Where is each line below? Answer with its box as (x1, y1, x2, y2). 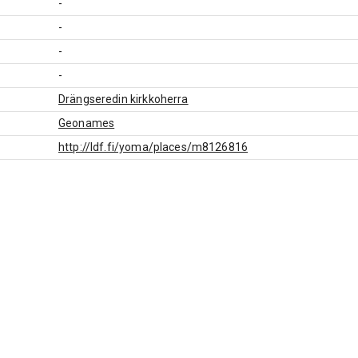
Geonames (58, 117, 115, 129)
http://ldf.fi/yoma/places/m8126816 (58, 141, 249, 153)
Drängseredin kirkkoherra (58, 93, 189, 105)
